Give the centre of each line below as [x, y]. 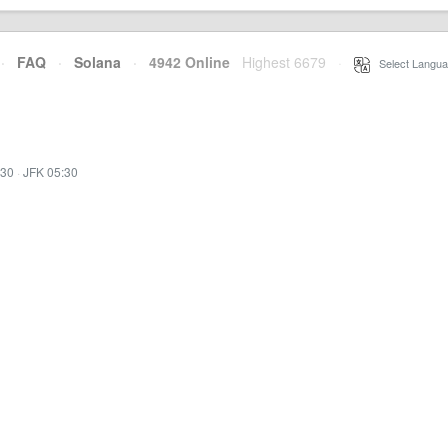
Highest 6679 [284, 62]
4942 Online [183, 62]
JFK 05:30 [50, 171]
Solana [97, 62]
